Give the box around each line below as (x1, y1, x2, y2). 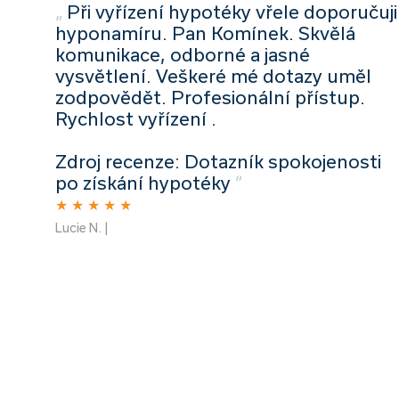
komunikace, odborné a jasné (55, 43, 310, 65)
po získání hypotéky (55, 171, 231, 193)
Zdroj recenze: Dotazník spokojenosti (55, 150, 381, 172)
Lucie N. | (55, 219, 109, 235)
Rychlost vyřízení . (55, 107, 216, 129)
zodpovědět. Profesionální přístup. (55, 85, 365, 108)
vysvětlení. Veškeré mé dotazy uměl (55, 64, 371, 86)
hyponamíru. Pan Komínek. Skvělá (55, 21, 355, 44)
